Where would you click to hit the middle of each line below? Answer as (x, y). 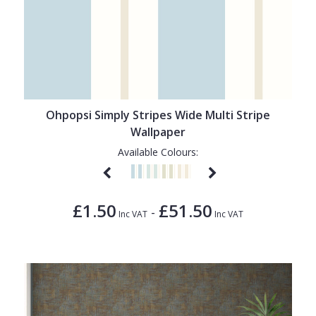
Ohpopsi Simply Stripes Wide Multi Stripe (158, 115)
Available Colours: (158, 152)
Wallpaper (158, 132)
